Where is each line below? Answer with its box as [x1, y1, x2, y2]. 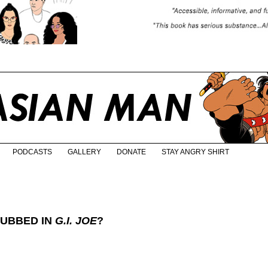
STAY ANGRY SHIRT [162, 148, 229, 157]
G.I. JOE [55, 215, 97, 227]
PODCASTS [13, 148, 52, 157]
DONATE [117, 148, 146, 157]
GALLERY [68, 148, 101, 157]
